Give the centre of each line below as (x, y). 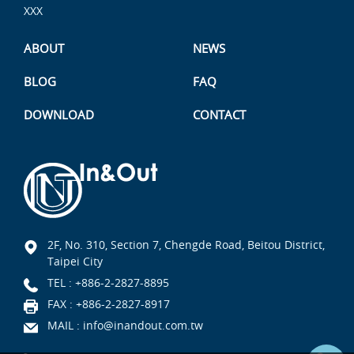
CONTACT (219, 115)
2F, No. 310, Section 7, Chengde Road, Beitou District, (186, 245)
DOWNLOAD (59, 115)
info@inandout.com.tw (143, 326)
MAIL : (65, 326)
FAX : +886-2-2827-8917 (109, 304)
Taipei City (75, 262)
